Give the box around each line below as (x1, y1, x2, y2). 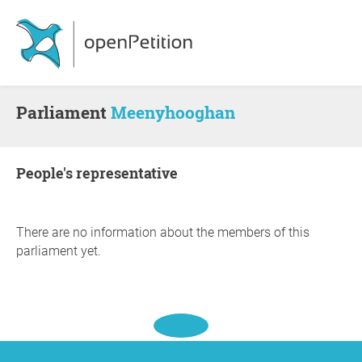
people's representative (26, 163, 178, 183)
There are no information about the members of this (16, 225, 309, 240)
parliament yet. (16, 243, 101, 259)
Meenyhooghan (111, 101, 235, 124)
